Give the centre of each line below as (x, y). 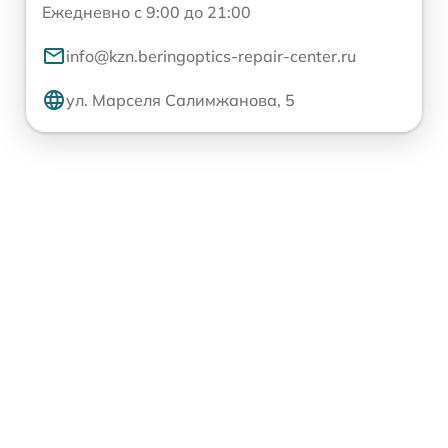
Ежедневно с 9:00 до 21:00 (146, 12)
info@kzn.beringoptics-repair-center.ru (211, 56)
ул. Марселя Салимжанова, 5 (180, 100)
